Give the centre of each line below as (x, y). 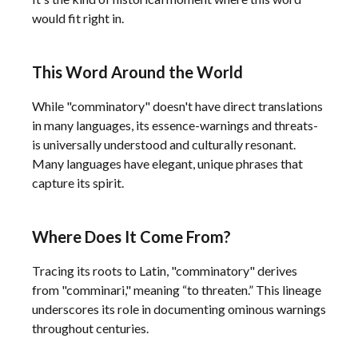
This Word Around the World (137, 72)
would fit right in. (78, 18)
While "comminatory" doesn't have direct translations (177, 106)
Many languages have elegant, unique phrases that (167, 163)
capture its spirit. (78, 183)
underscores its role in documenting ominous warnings (179, 309)
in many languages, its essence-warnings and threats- (175, 125)
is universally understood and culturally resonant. (164, 144)
